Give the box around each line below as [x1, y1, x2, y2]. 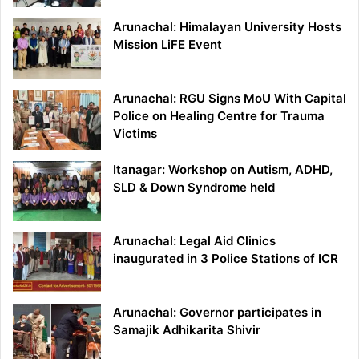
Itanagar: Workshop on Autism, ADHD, [113, 162, 333, 178]
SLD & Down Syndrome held [113, 179, 275, 196]
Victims [113, 126, 157, 142]
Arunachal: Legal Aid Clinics [113, 233, 276, 249]
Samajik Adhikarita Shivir [113, 322, 260, 338]
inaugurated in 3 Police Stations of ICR [113, 251, 338, 267]
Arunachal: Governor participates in [113, 305, 321, 321]
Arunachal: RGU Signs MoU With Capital [113, 91, 346, 107]
